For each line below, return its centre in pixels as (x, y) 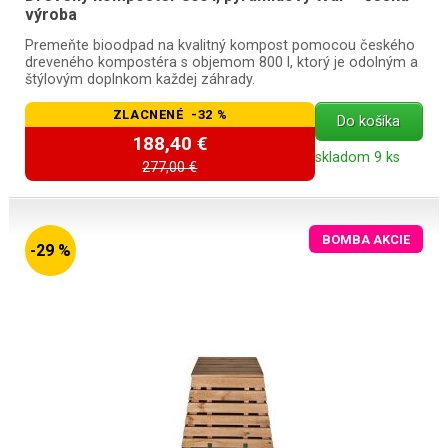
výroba (50, 15)
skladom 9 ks (357, 158)
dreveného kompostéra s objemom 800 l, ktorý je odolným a (221, 63)
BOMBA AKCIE (366, 239)
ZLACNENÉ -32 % (170, 114)
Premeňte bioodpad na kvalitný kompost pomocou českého (219, 46)
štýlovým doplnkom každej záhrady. (139, 80)
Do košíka (369, 122)
